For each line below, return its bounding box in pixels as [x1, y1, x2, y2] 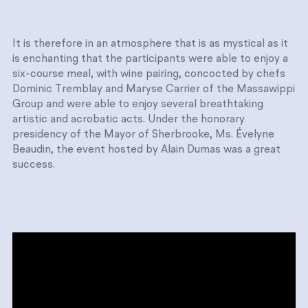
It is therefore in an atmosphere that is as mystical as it [12, 38, 288, 49]
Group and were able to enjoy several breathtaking [12, 98, 263, 110]
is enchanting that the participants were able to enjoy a [12, 53, 288, 65]
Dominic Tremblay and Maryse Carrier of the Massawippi [12, 83, 295, 95]
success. [12, 159, 55, 170]
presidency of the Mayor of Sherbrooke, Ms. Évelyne [12, 129, 274, 140]
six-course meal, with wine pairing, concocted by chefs [12, 68, 285, 80]
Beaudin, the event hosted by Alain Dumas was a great [12, 144, 280, 155]
